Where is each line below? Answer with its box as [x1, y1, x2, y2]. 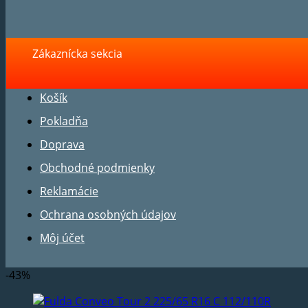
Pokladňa [40, 113, 88, 129]
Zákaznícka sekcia [32, 45, 123, 61]
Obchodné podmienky [40, 159, 155, 175]
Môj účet [40, 230, 85, 245]
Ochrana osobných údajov [40, 206, 176, 222]
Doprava [40, 136, 85, 152]
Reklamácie [40, 183, 98, 199]
